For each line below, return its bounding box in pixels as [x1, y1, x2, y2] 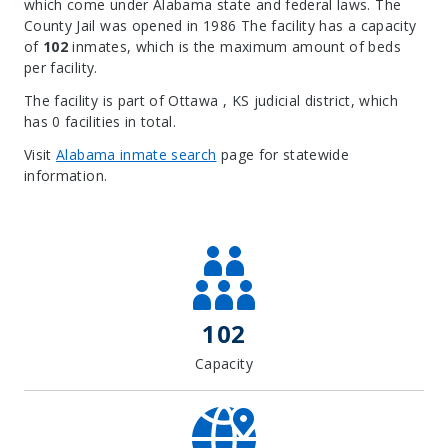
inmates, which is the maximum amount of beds [68, 37, 401, 56]
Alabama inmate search [56, 145, 217, 164]
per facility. [24, 58, 98, 77]
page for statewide [216, 145, 350, 164]
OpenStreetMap [166, 194, 249, 210]
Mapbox [377, 194, 419, 210]
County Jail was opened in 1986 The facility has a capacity [24, 16, 417, 35]
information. [24, 166, 108, 185]
